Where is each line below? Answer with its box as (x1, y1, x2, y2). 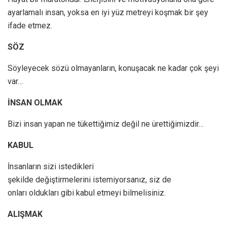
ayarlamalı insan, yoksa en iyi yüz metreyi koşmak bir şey (8, 8, 208, 18)
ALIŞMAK (8, 209, 43, 219)
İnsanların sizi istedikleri (8, 162, 94, 172)
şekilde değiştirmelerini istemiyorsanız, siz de (8, 175, 171, 185)
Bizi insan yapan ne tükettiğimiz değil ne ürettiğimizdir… (8, 119, 204, 129)
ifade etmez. (8, 21, 52, 31)
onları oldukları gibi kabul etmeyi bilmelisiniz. (8, 188, 166, 198)
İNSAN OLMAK (8, 98, 62, 108)
